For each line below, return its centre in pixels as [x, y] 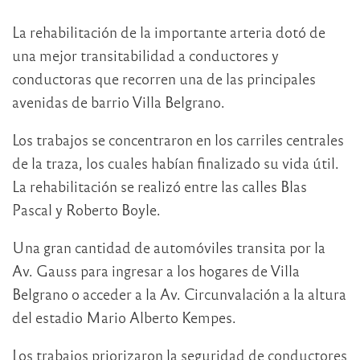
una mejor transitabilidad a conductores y [145, 55]
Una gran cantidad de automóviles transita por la [169, 247]
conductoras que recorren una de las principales [164, 78]
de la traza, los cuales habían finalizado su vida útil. [176, 162]
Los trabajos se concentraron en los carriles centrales [178, 139]
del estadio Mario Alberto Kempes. [124, 317]
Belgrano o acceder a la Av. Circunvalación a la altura [179, 293]
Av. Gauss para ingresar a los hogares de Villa [156, 270]
